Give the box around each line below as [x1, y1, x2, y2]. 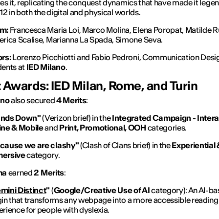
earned [8, 167, 34, 177]
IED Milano [26, 62, 66, 72]
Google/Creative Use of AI [53, 185, 150, 195]
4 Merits [56, 95, 87, 105]
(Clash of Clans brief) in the [79, 140, 172, 150]
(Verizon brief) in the [41, 112, 112, 123]
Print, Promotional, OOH [59, 122, 146, 132]
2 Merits [34, 167, 64, 177]
